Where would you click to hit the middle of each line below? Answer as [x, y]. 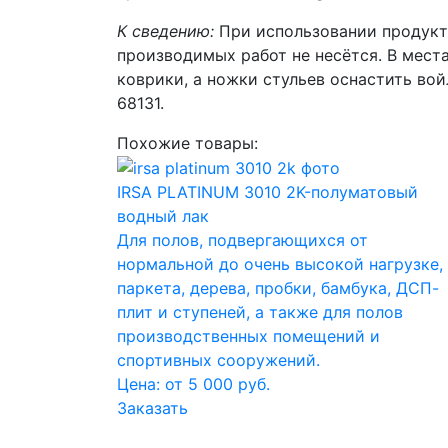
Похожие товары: [187, 142]
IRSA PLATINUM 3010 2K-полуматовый [267, 192]
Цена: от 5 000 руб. [193, 384]
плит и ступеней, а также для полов [260, 312]
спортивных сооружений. [218, 360]
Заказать [152, 408]
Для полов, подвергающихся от [242, 240]
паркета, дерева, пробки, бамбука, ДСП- [278, 288]
